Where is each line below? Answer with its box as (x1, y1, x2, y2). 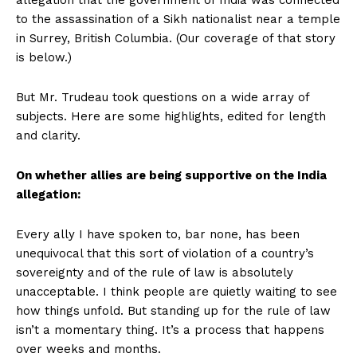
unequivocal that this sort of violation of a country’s (16, 245, 314, 261)
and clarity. (16, 127, 80, 143)
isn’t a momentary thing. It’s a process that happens (16, 322, 324, 337)
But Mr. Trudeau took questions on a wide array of (16, 89, 309, 104)
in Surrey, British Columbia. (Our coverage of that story (16, 30, 335, 45)
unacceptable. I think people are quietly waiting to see (16, 284, 337, 299)
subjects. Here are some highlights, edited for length (16, 108, 326, 124)
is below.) (16, 49, 72, 65)
